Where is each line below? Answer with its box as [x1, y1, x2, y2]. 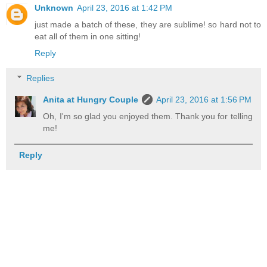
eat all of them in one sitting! [35, 32, 141, 42]
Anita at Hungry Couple [43, 95, 139, 105]
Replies [26, 73, 55, 83]
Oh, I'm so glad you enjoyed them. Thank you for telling [43, 111, 253, 122]
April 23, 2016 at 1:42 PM [77, 3, 172, 13]
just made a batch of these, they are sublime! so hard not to [35, 20, 261, 30]
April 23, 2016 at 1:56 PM [156, 95, 252, 105]
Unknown [35, 3, 73, 13]
